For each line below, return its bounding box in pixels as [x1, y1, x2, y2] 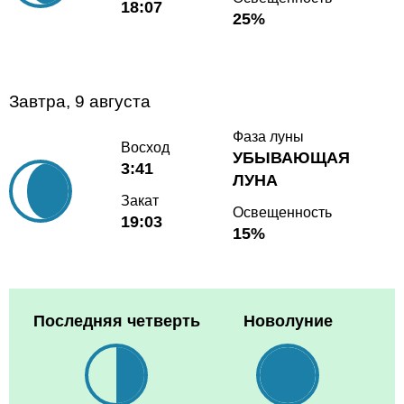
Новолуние [243, 311, 333, 330]
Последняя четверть [32, 311, 200, 330]
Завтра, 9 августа [9, 91, 151, 111]
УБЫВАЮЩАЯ [233, 148, 351, 167]
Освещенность [233, 204, 333, 220]
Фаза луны [233, 128, 305, 144]
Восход [121, 140, 170, 156]
